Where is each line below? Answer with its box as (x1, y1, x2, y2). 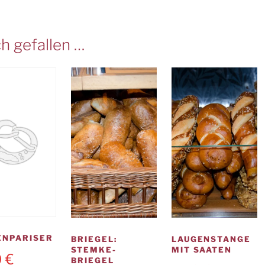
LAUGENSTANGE (171, 234, 251, 244)
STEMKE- (70, 244, 117, 254)
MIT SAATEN (171, 244, 232, 254)
